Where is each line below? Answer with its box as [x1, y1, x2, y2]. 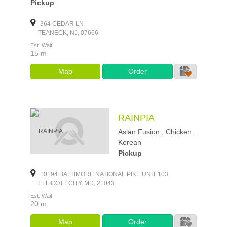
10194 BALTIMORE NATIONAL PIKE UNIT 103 [39, 171, 168, 178]
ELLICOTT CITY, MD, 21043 [30, 180, 115, 187]
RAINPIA [118, 112, 155, 123]
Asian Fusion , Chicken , [118, 128, 196, 136]
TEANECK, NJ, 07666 [30, 29, 98, 36]
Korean [118, 138, 142, 146]
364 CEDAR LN [39, 20, 84, 27]
